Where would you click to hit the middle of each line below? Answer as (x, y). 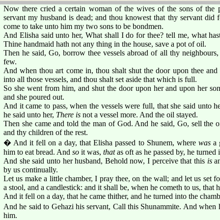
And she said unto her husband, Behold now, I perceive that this (105, 161)
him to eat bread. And (38, 152)
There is (68, 114)
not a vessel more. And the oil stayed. (139, 114)
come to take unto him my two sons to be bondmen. (83, 26)
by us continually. (31, 169)
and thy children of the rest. (46, 132)
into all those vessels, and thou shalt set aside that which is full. (100, 79)
